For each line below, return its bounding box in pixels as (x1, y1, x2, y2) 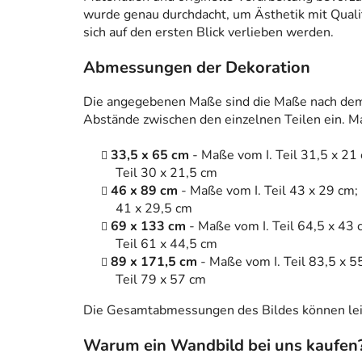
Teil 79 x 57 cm (116, 271, 206, 289)
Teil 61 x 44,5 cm (116, 235, 217, 254)
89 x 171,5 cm (111, 253, 200, 271)
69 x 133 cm (111, 217, 189, 236)
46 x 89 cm (111, 182, 181, 200)
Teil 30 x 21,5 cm (116, 164, 217, 183)
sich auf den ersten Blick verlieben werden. (83, 23, 334, 42)
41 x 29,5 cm (116, 200, 192, 218)
